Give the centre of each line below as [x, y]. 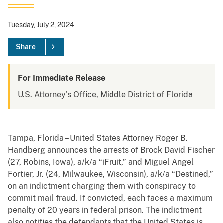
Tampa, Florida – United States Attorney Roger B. [98, 138]
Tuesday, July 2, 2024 [41, 25]
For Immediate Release [61, 78]
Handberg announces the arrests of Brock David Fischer [111, 150]
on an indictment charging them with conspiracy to [102, 186]
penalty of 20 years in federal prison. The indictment [105, 210]
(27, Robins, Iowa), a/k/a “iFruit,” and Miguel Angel [101, 162]
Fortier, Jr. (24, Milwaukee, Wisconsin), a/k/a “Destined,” [111, 174]
